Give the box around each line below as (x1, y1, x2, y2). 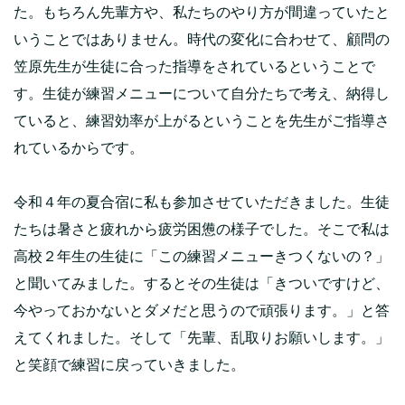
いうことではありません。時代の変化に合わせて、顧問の (14, 31, 390, 47)
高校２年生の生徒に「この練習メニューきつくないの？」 (14, 248, 390, 264)
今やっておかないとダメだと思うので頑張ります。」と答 (14, 302, 390, 318)
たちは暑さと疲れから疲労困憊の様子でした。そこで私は (14, 221, 390, 237)
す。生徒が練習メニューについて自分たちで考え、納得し (14, 85, 390, 101)
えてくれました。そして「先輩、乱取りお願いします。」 (14, 329, 390, 345)
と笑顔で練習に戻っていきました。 (14, 356, 245, 372)
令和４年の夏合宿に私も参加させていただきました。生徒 (14, 193, 390, 210)
